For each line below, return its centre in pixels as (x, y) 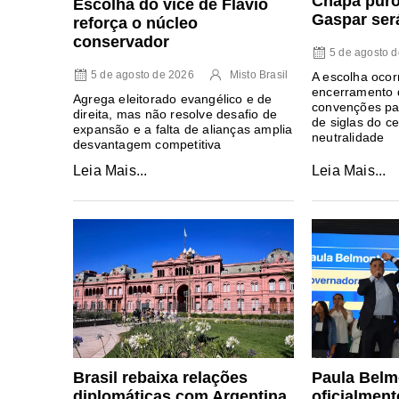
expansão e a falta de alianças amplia (183, 130)
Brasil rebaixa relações (160, 377)
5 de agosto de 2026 (142, 75)
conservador (121, 42)
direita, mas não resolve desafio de (175, 114)
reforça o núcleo (135, 24)
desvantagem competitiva (147, 145)
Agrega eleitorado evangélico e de (173, 99)
